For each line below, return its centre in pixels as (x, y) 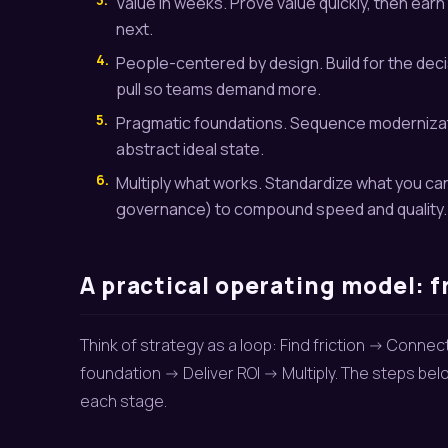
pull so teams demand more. (218, 89)
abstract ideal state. (190, 149)
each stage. (123, 401)
